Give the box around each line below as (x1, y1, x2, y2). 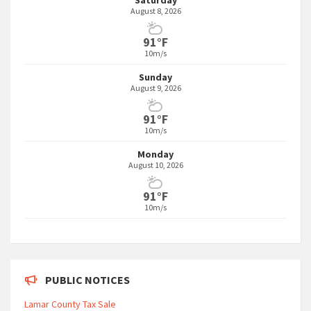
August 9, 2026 (130, 83, 181, 93)
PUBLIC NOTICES (45, 273, 130, 287)
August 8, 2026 (130, 6, 181, 16)
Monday (137, 148, 174, 160)
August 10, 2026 (128, 160, 183, 170)
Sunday (139, 71, 172, 83)
